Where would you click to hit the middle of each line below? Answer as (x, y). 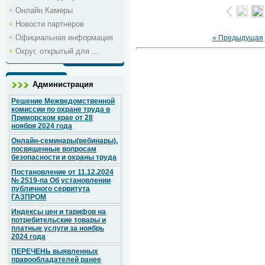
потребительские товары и (59, 220)
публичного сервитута (51, 189)
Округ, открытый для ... (57, 51)
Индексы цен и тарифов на (59, 212)
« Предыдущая (238, 38)
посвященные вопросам (54, 149)
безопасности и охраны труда (64, 157)
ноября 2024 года (42, 126)
